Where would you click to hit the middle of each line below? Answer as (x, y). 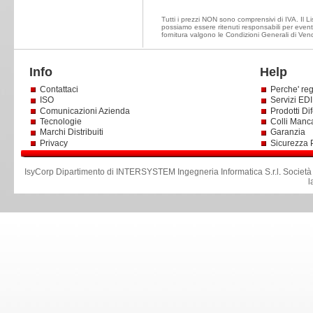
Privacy (54, 143)
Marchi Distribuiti (71, 132)
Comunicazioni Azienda (85, 111)
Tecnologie (60, 121)
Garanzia (287, 132)
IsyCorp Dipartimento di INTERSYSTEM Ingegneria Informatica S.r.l (152, 172)
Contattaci (59, 89)
